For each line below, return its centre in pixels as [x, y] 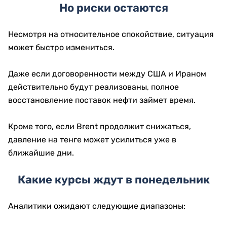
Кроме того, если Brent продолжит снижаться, [100, 126]
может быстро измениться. [61, 47]
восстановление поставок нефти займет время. [102, 100]
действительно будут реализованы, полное [93, 87]
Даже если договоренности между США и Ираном [107, 74]
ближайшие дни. [41, 153]
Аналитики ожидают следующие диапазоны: [97, 206]
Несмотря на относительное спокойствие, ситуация [111, 34]
